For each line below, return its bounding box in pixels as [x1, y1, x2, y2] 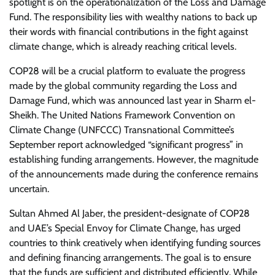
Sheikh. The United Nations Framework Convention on [9, 109, 235, 121]
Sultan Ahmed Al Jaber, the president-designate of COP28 [9, 207, 250, 219]
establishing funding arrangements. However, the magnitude [9, 153, 258, 165]
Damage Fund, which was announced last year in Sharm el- [9, 95, 256, 106]
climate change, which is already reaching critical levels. [9, 41, 236, 52]
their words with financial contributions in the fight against [9, 26, 248, 37]
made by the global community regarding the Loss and [9, 80, 237, 91]
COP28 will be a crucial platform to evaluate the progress [9, 65, 246, 77]
